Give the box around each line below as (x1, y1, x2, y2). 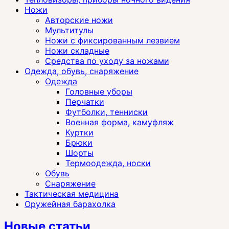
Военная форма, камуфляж (65, 117, 174, 127)
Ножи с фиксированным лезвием (45, 35, 180, 45)
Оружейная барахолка (25, 198, 116, 209)
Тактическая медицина (25, 188, 119, 199)
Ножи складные (45, 45, 109, 56)
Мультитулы (45, 25, 94, 35)
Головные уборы (65, 86, 132, 97)
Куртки (65, 127, 94, 138)
